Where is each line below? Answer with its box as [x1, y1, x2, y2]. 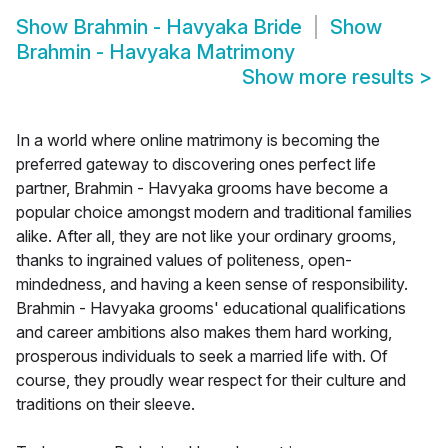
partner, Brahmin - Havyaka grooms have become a [16, 178, 388, 199]
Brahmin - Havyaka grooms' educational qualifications [16, 298, 406, 319]
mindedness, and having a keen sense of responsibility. [16, 274, 408, 295]
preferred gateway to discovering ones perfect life [16, 154, 376, 175]
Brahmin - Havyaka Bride [73, 15, 302, 40]
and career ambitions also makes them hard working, [16, 322, 392, 343]
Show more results [242, 65, 419, 90]
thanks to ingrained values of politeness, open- [16, 250, 352, 271]
